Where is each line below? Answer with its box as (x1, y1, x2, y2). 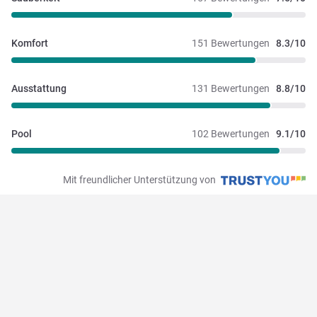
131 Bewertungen (192, 83, 270, 95)
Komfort (11, 38, 48, 50)
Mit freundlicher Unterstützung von (63, 174, 218, 186)
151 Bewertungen (192, 38, 270, 50)
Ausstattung (11, 83, 67, 95)
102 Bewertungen (192, 128, 270, 140)
